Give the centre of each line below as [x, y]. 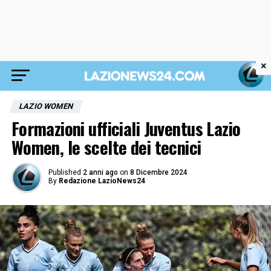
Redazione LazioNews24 [102, 181]
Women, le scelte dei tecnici [106, 147]
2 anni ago [100, 172]
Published [64, 172]
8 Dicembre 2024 [158, 172]
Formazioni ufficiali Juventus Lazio [126, 128]
